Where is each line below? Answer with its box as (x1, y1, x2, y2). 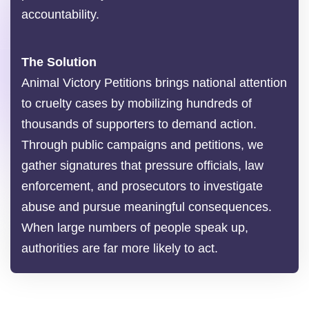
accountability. (21, 8, 99, 22)
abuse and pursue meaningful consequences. (21, 200, 272, 215)
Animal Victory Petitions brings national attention (21, 76, 287, 90)
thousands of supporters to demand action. (21, 117, 257, 132)
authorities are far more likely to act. (21, 241, 218, 256)
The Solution (21, 55, 97, 70)
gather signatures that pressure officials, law (21, 159, 263, 173)
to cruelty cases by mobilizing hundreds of (21, 97, 252, 111)
